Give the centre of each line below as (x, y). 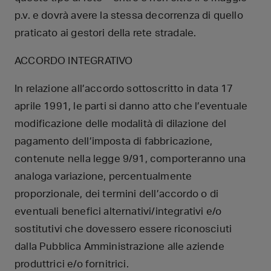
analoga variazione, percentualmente (103, 176)
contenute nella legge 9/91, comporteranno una (130, 158)
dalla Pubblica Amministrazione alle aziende (119, 246)
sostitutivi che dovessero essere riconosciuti (123, 229)
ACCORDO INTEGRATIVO (74, 60)
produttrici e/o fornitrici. (72, 264)
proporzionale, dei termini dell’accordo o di (116, 194)
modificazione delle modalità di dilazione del (121, 123)
